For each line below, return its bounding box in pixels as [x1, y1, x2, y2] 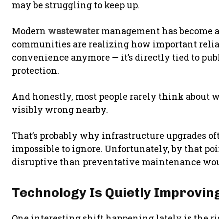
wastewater [48, 25, 99, 37]
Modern [12, 25, 48, 37]
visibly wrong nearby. [12, 104, 108, 115]
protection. [12, 65, 59, 76]
